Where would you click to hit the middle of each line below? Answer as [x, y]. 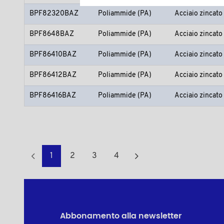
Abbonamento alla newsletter [121, 216]
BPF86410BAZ [53, 54]
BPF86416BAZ [53, 95]
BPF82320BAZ [54, 13]
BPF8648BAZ [52, 34]
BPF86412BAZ [53, 75]
